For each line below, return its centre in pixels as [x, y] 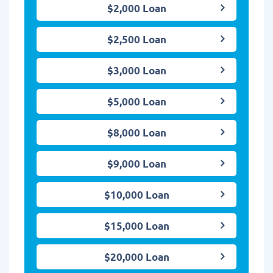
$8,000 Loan [136, 133]
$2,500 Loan [136, 40]
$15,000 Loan [136, 226]
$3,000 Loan [136, 71]
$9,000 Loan [136, 164]
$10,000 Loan [136, 195]
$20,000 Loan [136, 257]
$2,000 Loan [136, 9]
